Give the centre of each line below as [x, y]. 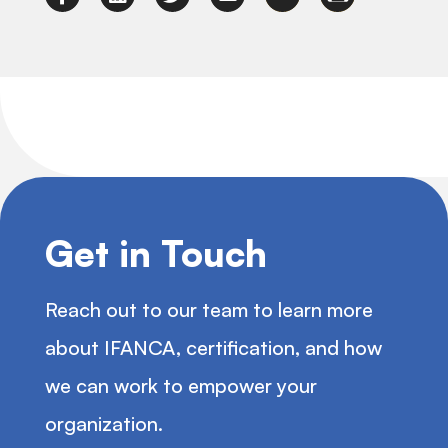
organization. [104, 423]
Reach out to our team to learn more [209, 309]
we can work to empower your [181, 385]
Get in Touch [156, 253]
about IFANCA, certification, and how [213, 347]
